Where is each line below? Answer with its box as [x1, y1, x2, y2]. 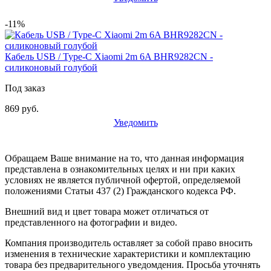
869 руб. [5, 103, 39, 114]
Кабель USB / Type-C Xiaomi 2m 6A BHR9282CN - [5, 51, 213, 62]
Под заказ [5, 83, 45, 94]
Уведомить [113, 117, 158, 128]
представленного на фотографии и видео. [5, 217, 177, 228]
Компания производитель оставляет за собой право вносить [5, 238, 252, 249]
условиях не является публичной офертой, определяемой [5, 175, 241, 186]
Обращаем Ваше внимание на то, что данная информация [5, 153, 244, 164]
